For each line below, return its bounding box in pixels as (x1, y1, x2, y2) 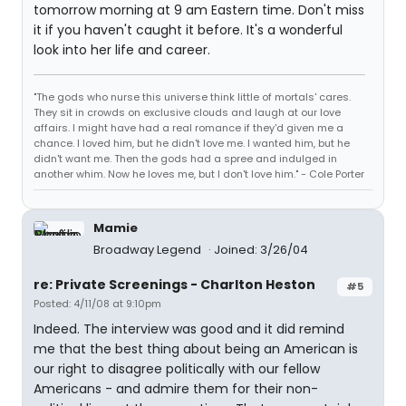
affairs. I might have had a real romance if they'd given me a (34, 121, 343, 135)
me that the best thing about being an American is (34, 340, 358, 358)
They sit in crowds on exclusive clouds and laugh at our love (34, 105, 341, 120)
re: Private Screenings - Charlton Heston (34, 275, 315, 294)
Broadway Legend (93, 241, 204, 258)
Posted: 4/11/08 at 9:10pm (34, 296, 161, 311)
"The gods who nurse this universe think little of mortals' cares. (34, 90, 351, 104)
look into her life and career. (34, 41, 210, 59)
